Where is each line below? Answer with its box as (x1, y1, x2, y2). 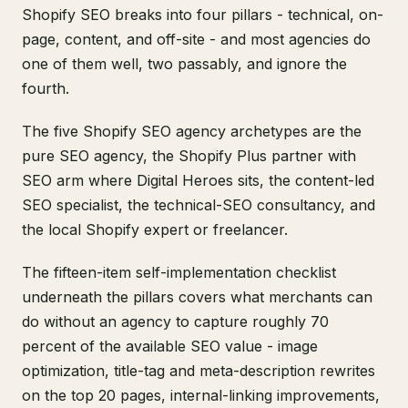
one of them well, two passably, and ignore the (22, 55, 347, 74)
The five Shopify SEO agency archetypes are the (22, 122, 362, 141)
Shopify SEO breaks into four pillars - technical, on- (22, 5, 383, 25)
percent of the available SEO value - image (22, 337, 318, 356)
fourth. (22, 79, 69, 98)
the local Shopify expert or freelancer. (22, 220, 288, 240)
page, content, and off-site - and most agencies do (22, 30, 371, 49)
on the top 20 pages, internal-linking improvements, (22, 386, 380, 405)
